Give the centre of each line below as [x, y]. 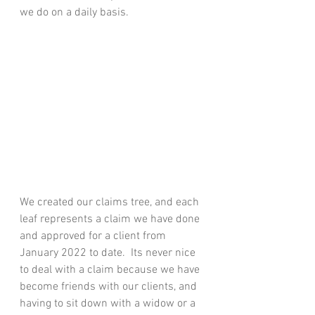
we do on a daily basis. [74, 13]
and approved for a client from [94, 236]
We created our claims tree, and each [111, 202]
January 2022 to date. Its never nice [109, 253]
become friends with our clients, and [110, 287]
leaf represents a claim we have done [111, 219]
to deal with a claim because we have [111, 270]
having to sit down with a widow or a [109, 304]
